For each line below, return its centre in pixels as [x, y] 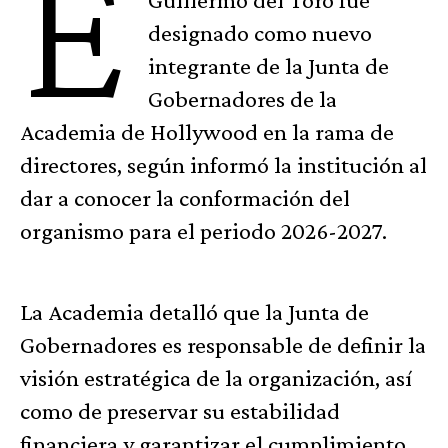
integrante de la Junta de [269, 66]
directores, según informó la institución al [223, 165]
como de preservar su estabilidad [180, 411]
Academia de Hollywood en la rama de [207, 132]
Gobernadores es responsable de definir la [223, 345]
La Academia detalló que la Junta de [194, 312]
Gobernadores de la [243, 99]
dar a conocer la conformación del [185, 198]
